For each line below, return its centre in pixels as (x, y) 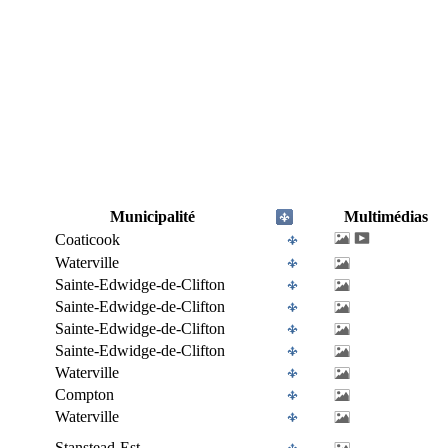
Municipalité (152, 216)
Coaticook (87, 239)
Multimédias (385, 216)
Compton (84, 394)
